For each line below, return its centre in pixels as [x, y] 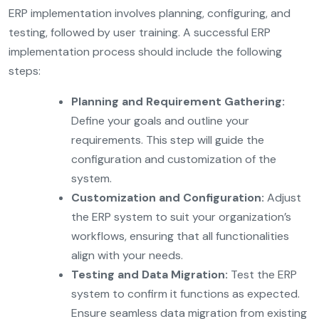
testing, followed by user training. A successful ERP [140, 32]
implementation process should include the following [145, 51]
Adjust [283, 197]
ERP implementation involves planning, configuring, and [150, 13]
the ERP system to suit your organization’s [181, 216]
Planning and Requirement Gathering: [178, 101]
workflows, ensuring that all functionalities [180, 236]
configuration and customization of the [174, 159]
